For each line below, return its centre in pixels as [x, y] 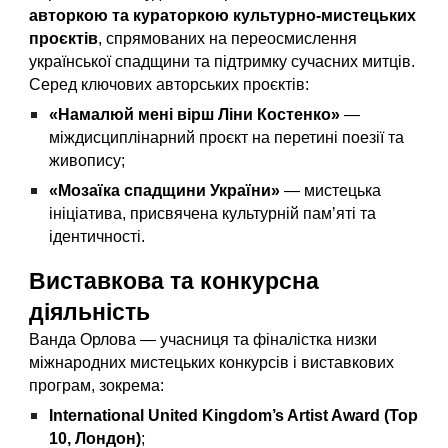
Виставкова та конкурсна [174, 281]
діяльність [90, 312]
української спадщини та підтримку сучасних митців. [222, 61]
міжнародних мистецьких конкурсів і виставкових [212, 362]
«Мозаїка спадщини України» [165, 190]
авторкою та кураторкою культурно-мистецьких [223, 15]
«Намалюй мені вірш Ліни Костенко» [195, 114]
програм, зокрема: [97, 385]
